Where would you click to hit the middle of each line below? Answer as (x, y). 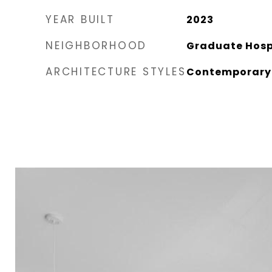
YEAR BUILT (80, 20)
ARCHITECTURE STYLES (116, 72)
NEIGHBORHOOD (96, 46)
